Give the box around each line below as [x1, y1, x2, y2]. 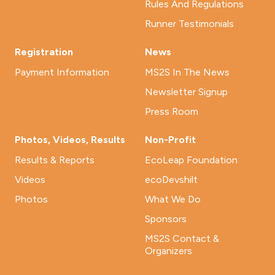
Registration [15, 46, 73, 58]
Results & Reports [15, 154, 95, 166]
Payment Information [15, 66, 109, 78]
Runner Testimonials [145, 18, 234, 29]
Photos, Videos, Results [15, 134, 125, 145]
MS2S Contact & [145, 233, 219, 244]
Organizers [145, 245, 192, 257]
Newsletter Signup [145, 86, 228, 98]
